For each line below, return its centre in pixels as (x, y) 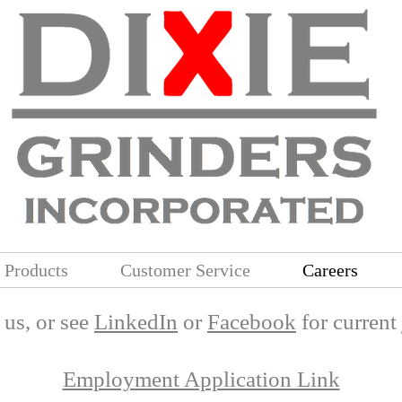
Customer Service (185, 270)
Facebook (252, 322)
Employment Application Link (201, 379)
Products (36, 270)
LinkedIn (136, 322)
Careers (330, 270)
